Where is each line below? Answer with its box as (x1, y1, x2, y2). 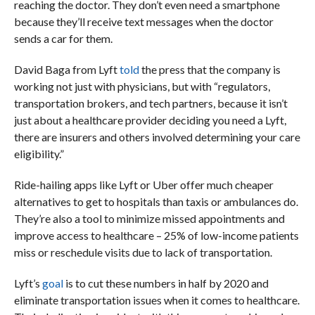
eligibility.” (13, 146, 64, 160)
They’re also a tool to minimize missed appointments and (13, 211, 285, 225)
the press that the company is (139, 62, 281, 76)
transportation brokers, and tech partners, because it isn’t (13, 96, 288, 110)
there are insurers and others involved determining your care (13, 129, 300, 143)
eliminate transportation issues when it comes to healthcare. (13, 292, 300, 307)
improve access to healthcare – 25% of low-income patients (13, 228, 299, 242)
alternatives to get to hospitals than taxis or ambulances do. (13, 194, 298, 208)
